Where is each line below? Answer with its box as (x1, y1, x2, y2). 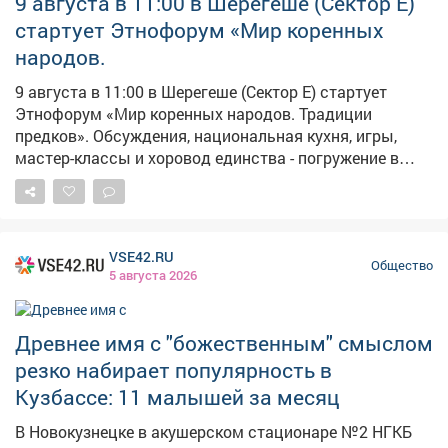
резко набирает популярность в (15, 355, 332, 384)
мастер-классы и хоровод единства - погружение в (15, 146, 399, 168)
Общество (371, 256, 433, 273)
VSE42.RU (109, 246, 175, 266)
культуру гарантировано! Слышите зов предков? (15, 168, 207, 190)
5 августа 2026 (109, 266, 198, 283)
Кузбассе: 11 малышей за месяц (15, 382, 339, 411)
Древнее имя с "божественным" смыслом (15, 328, 433, 357)
